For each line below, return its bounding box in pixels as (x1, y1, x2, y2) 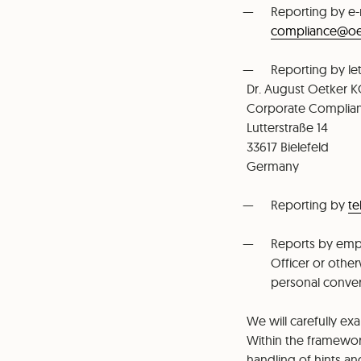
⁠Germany (247, 158, 300, 175)
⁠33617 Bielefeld (247, 139, 330, 156)
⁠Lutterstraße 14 (247, 119, 329, 136)
